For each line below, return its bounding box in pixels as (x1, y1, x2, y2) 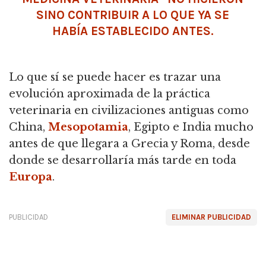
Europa (9, 170, 52, 184)
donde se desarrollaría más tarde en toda (9, 154, 236, 167)
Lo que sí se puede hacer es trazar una (9, 71, 221, 84)
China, (9, 121, 48, 134)
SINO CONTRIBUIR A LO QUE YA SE (36, 8, 230, 23)
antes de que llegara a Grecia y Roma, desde (9, 137, 250, 151)
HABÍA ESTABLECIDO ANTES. (52, 24, 214, 39)
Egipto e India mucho (131, 121, 254, 134)
